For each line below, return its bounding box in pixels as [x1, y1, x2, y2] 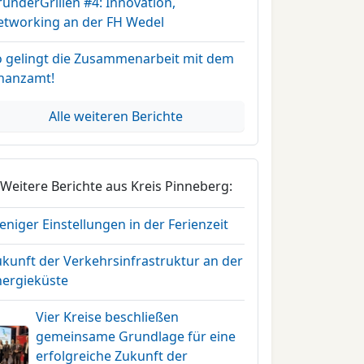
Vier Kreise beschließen [36, 308, 180, 326]
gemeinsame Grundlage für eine [36, 327, 236, 345]
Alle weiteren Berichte [49, 107, 184, 125]
